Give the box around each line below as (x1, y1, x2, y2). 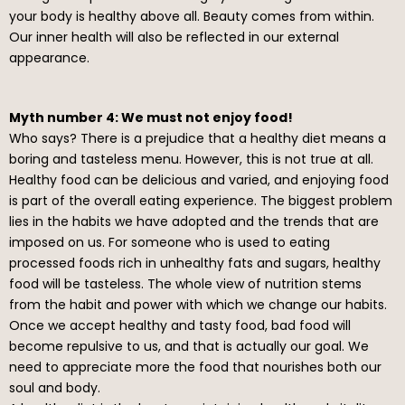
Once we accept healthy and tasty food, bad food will (9, 316, 351, 334)
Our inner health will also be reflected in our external (9, 27, 339, 46)
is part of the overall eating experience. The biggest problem (9, 191, 392, 210)
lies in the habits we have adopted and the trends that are (9, 212, 379, 231)
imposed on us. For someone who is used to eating (9, 232, 330, 251)
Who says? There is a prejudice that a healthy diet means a (9, 128, 386, 147)
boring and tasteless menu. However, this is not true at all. (9, 149, 373, 168)
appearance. (9, 48, 89, 67)
